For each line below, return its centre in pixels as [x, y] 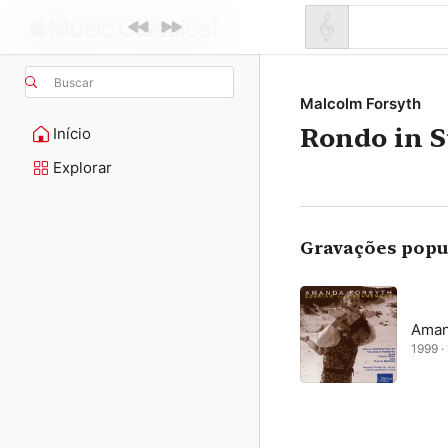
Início [72, 133]
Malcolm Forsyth [360, 103]
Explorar [82, 167]
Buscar [73, 82]
